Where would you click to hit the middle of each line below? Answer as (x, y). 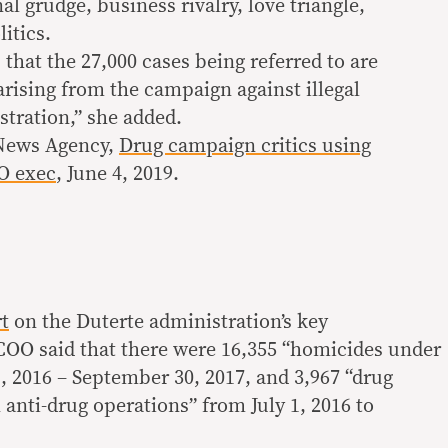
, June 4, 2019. (117, 174)
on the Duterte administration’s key (168, 322)
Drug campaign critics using (245, 146)
